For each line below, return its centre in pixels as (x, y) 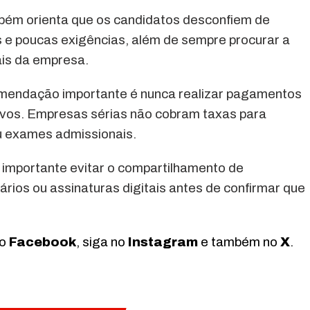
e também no (239, 242)
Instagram (163, 242)
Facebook (43, 242)
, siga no (102, 242)
